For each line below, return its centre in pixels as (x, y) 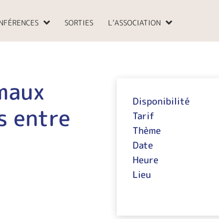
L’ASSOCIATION (134, 23)
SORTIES (79, 23)
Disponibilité (161, 101)
